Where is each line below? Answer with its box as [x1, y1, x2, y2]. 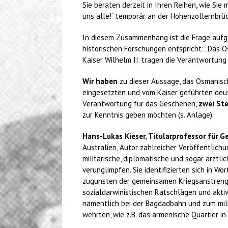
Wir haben [82, 76, 118, 86]
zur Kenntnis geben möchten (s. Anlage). [82, 110, 214, 120]
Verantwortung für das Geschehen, [82, 99, 198, 108]
